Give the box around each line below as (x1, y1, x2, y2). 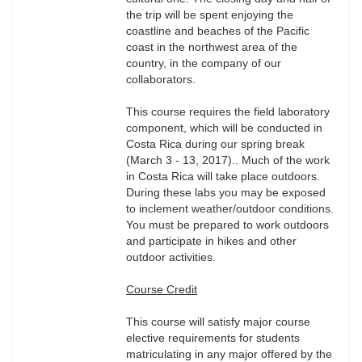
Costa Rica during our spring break (126, 137, 305, 151)
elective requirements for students (126, 331, 300, 345)
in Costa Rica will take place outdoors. (126, 170, 320, 183)
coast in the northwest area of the (126, 40, 297, 54)
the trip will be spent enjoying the (126, 8, 293, 22)
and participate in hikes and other (126, 234, 297, 248)
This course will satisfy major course (126, 315, 310, 329)
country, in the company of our (126, 57, 281, 70)
